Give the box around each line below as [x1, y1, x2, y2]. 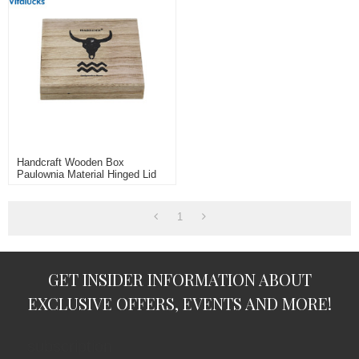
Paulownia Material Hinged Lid [17, 168, 157, 181]
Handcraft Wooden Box [17, 156, 125, 169]
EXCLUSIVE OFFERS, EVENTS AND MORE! [27, 292, 332, 315]
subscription [27, 337, 112, 356]
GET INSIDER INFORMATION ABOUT [47, 268, 312, 291]
